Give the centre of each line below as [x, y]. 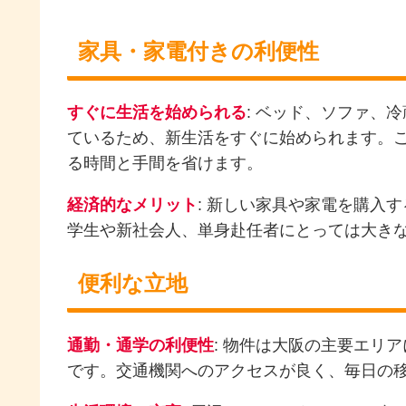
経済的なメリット [132, 205]
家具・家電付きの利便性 [198, 51]
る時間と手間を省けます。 [165, 164]
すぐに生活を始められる [157, 113]
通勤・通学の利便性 [140, 345]
